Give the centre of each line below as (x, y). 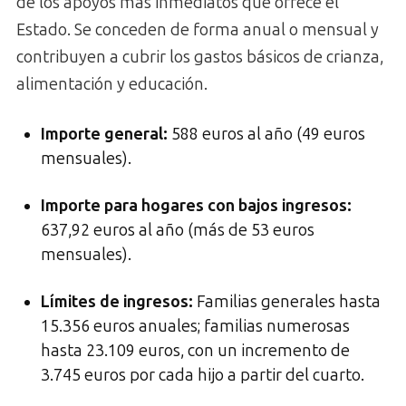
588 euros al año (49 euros (266, 134)
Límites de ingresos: (117, 301)
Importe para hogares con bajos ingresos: (196, 205)
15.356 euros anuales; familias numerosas (195, 326)
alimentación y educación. (112, 84)
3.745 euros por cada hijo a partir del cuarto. (203, 375)
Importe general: (104, 134)
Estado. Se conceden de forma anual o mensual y (198, 29)
